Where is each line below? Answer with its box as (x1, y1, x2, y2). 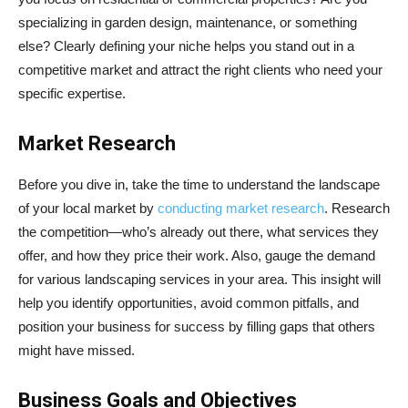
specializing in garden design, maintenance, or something (18, 14, 357, 30)
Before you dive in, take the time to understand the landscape (18, 176, 380, 192)
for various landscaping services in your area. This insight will (18, 270, 381, 287)
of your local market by (18, 199, 154, 216)
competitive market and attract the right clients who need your (18, 61, 382, 77)
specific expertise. (18, 85, 126, 101)
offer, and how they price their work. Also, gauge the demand (18, 247, 375, 263)
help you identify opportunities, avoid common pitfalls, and (18, 294, 359, 311)
